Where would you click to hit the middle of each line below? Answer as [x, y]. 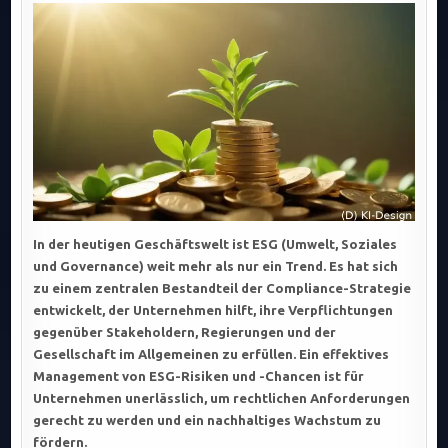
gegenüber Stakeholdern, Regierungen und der [185, 332]
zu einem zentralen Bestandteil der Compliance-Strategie [222, 288]
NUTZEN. [363, 121]
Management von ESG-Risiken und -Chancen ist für [199, 376]
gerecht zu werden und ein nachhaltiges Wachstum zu [207, 420]
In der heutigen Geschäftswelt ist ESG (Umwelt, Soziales [215, 244]
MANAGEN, [368, 61]
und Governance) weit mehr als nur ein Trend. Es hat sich [216, 266]
